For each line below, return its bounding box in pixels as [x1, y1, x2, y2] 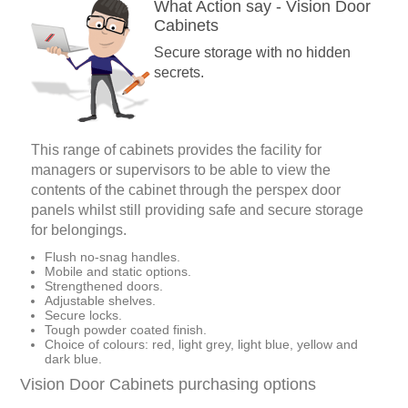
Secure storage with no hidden [154, 45, 351, 61]
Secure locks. [45, 308, 122, 323]
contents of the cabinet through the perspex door [31, 182, 341, 199]
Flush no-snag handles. [45, 250, 180, 265]
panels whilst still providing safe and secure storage [31, 202, 363, 219]
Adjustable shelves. [45, 293, 156, 309]
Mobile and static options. [45, 264, 191, 280]
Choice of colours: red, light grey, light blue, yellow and [45, 337, 358, 352]
